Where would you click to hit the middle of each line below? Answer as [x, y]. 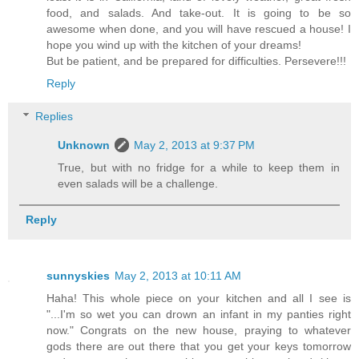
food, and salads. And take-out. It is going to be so [199, 12]
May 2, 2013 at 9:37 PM [195, 145]
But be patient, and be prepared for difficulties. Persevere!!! [196, 61]
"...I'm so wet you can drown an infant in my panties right [199, 315]
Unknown [84, 145]
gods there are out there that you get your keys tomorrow [199, 347]
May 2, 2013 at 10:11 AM [178, 276]
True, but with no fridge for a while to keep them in [199, 168]
